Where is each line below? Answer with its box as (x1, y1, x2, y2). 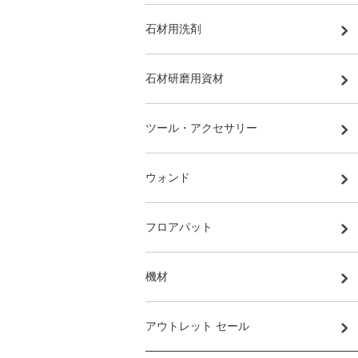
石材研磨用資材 (145, 71, 224, 85)
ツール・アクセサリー (145, 121, 257, 134)
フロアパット (145, 220, 213, 233)
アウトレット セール (145, 319, 249, 332)
